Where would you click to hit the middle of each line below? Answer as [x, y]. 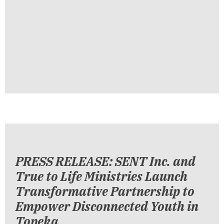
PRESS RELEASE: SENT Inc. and [105, 161]
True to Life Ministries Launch [101, 176]
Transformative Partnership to [105, 191]
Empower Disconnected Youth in [107, 206]
